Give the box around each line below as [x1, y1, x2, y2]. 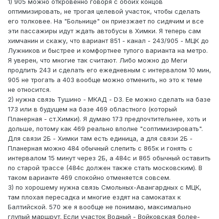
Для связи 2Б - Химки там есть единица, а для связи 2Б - [8, 134, 193, 143]
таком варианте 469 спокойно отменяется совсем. [8, 174, 171, 182]
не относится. [8, 86, 51, 94]
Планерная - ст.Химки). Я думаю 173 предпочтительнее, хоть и [8, 115, 206, 123]
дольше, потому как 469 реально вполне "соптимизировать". [8, 125, 203, 133]
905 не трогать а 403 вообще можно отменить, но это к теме [8, 76, 202, 84]
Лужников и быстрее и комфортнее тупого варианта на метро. [8, 46, 208, 55]
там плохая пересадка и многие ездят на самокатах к [8, 193, 181, 201]
